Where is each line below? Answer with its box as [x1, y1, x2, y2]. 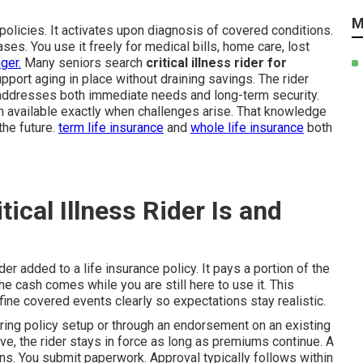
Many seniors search [21, 54, 146, 70]
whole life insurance [190, 119, 304, 135]
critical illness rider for [146, 54, 287, 70]
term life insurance [58, 119, 164, 135]
